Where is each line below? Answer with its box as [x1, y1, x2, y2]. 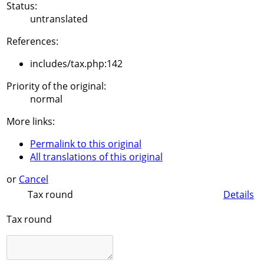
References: [6, 35, 58, 48]
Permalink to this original [30, 137, 141, 151]
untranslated [30, 12, 88, 26]
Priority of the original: [6, 80, 106, 93]
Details [223, 187, 254, 201]
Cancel [19, 173, 48, 186]
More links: [6, 115, 55, 128]
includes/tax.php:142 [30, 57, 123, 71]
